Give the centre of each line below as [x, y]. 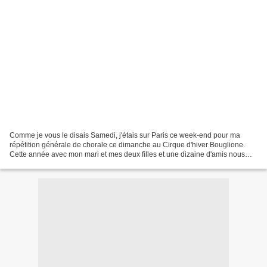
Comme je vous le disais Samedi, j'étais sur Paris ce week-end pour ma [125, 135]
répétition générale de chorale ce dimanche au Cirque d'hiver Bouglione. [127, 145]
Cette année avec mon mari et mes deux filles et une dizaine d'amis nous [127, 154]
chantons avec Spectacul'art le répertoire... [78, 164]
